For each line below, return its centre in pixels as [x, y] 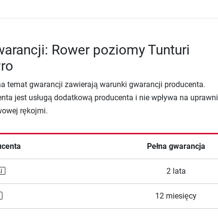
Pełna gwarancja [176, 146]
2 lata [176, 171]
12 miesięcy [176, 196]
